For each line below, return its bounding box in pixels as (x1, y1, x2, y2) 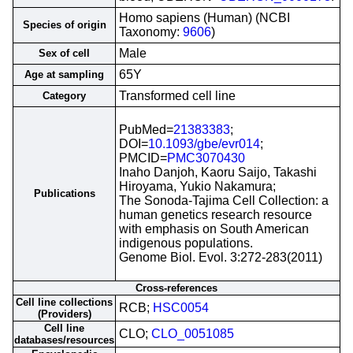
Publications (33, 188, 95, 199)
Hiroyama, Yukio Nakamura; (119, 180, 276, 193)
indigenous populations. (119, 236, 253, 250)
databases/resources (14, 334, 114, 346)
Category (43, 90, 86, 102)
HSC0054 (153, 301, 209, 314)
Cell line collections (16, 296, 113, 308)
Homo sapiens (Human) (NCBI (119, 11, 290, 24)
